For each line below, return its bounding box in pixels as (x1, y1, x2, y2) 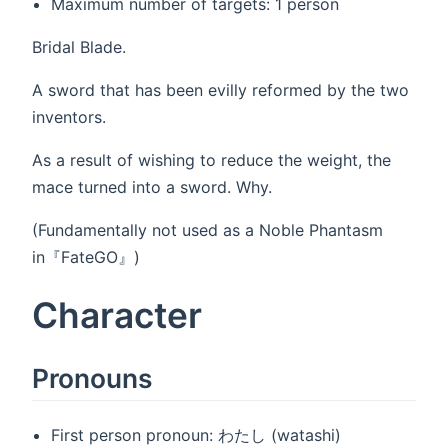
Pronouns (32, 361, 152, 394)
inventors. (32, 106, 106, 127)
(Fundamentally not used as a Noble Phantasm (32, 219, 383, 240)
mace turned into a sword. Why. (32, 176, 272, 197)
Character (32, 294, 202, 338)
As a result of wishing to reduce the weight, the (32, 149, 391, 170)
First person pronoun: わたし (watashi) (51, 425, 342, 446)
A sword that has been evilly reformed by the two (32, 79, 409, 100)
